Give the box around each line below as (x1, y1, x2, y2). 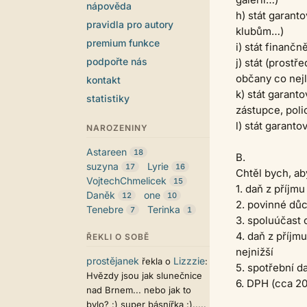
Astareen (86, 146, 127, 158)
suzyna (86, 160, 119, 172)
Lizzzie (173, 255, 205, 267)
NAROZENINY (86, 123, 148, 133)
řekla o (139, 256, 173, 267)
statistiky (86, 93, 130, 104)
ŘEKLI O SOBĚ (86, 232, 149, 242)
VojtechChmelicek (86, 175, 167, 186)
